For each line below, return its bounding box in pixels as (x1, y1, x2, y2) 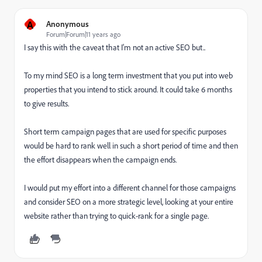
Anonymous (46, 19, 89, 29)
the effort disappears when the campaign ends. (24, 154, 178, 165)
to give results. (24, 98, 71, 109)
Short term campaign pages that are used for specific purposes (24, 126, 226, 137)
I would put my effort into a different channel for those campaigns (24, 182, 236, 193)
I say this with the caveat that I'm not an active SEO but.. (24, 42, 205, 53)
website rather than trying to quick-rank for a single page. (24, 211, 211, 221)
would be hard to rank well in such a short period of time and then (24, 140, 238, 151)
